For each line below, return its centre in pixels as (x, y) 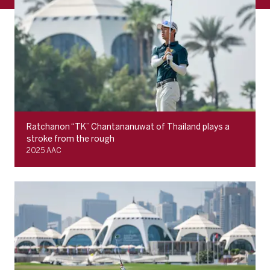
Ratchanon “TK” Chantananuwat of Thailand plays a (128, 127)
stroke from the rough (71, 139)
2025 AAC (44, 151)
